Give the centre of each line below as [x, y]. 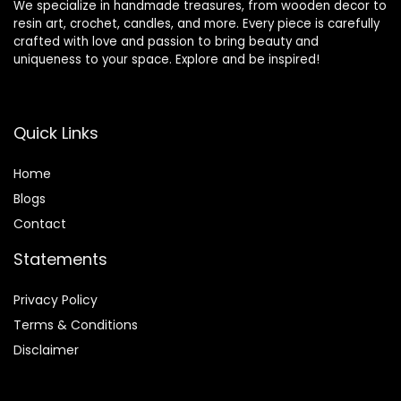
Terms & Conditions [76, 324]
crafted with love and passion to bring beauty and [166, 41]
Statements [60, 259]
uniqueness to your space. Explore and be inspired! [166, 59]
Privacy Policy [55, 299]
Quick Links [56, 132]
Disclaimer [46, 350]
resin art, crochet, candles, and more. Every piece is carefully [196, 23]
